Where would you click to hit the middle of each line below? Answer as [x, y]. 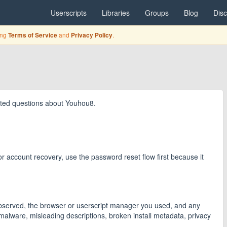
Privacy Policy [92, 35]
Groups [157, 13]
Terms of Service [33, 35]
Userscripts [69, 13]
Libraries [116, 13]
